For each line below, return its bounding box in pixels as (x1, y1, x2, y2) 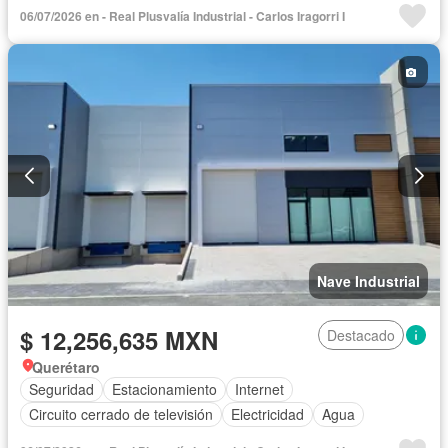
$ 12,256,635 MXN (20, 322, 218, 357)
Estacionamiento (112, 379, 217, 400)
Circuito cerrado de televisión (29, 404, 213, 425)
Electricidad (231, 404, 304, 425)
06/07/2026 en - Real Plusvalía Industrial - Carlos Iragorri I (20, 7, 345, 26)
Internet (235, 379, 284, 400)
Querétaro (32, 356, 100, 377)
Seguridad (29, 379, 94, 400)
